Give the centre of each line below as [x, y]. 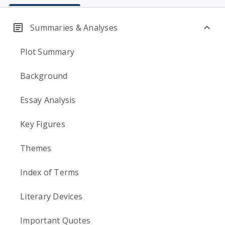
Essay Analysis [48, 100]
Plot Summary [47, 52]
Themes [36, 148]
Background [44, 76]
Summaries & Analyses [74, 28]
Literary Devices [51, 196]
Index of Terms [50, 172]
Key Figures [43, 124]
